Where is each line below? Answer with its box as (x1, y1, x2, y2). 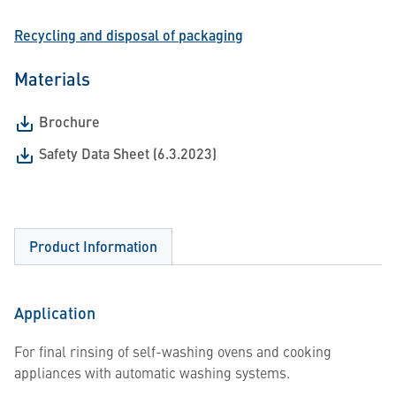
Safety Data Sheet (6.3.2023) (39, 143, 217, 164)
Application (14, 301, 95, 324)
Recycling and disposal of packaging (14, 25, 243, 45)
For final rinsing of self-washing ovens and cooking (14, 341, 331, 361)
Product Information (29, 236, 157, 256)
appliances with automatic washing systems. (14, 362, 290, 382)
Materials (14, 65, 90, 91)
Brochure (39, 111, 100, 132)
